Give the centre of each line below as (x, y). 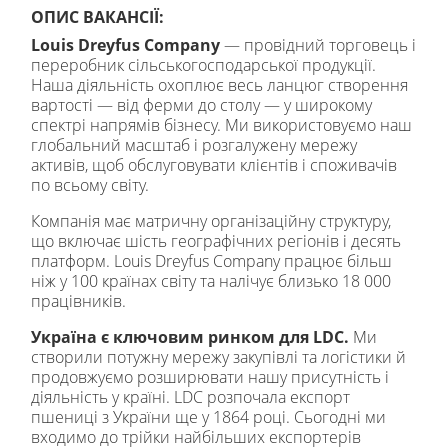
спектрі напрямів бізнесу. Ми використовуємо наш (221, 124)
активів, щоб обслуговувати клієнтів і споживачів (214, 164)
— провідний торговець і (318, 44)
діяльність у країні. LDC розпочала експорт (190, 396)
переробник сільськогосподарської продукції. (203, 64)
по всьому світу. (90, 184)
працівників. (78, 300)
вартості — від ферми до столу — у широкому (201, 104)
